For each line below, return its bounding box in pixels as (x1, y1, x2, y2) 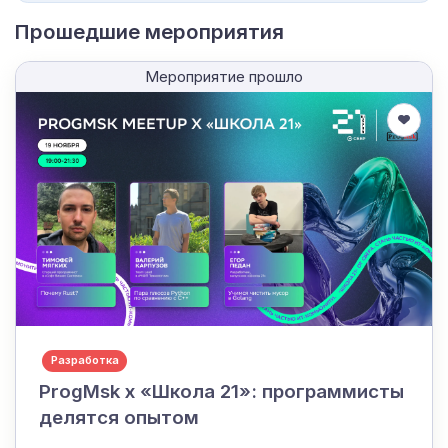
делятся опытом (38, 406, 199, 430)
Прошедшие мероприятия (15, 19, 284, 45)
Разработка (50, 353, 119, 368)
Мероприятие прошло (145, 67, 303, 86)
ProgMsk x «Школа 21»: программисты (38, 380, 404, 404)
